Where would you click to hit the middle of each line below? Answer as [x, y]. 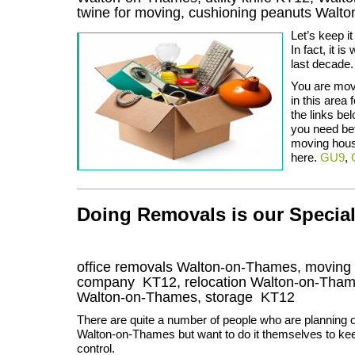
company [108, 282]
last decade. [322, 63]
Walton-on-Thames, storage [169, 297]
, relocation [214, 282]
